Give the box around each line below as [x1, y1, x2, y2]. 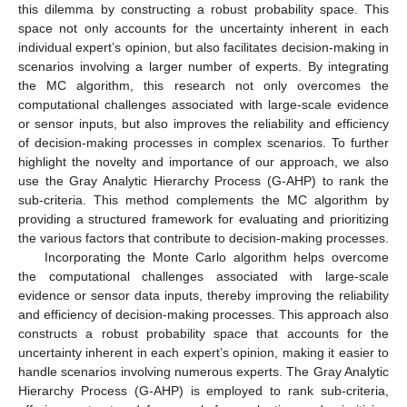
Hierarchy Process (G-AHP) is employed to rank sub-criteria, [18, 382, 389, 398]
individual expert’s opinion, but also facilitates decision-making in [18, 39, 389, 55]
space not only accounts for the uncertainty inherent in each [18, 20, 389, 35]
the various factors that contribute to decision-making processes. [18, 230, 389, 245]
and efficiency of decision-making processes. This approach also [18, 306, 389, 322]
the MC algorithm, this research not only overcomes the [18, 77, 389, 93]
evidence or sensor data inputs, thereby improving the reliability [18, 287, 389, 303]
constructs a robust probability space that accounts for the [18, 325, 389, 341]
